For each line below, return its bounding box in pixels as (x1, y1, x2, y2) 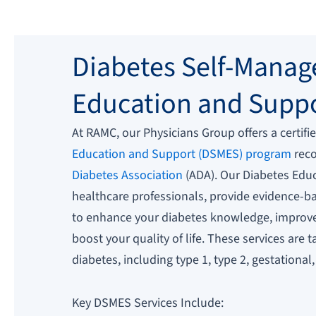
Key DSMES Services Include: (72, 294, 224, 312)
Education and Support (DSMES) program (72, 145, 291, 163)
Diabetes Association (72, 166, 183, 184)
